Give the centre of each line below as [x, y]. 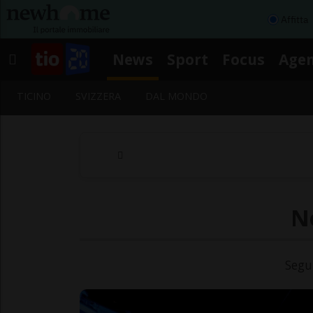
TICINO [34, 96]
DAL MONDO [177, 96]
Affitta [294, 19]
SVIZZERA [99, 96]
